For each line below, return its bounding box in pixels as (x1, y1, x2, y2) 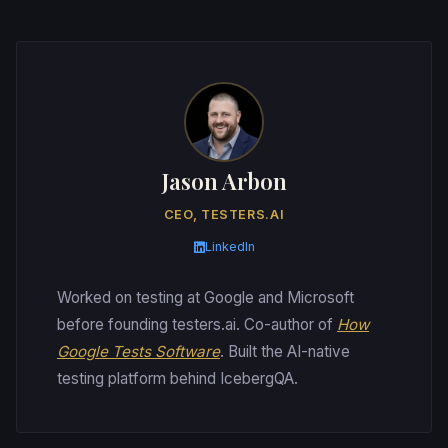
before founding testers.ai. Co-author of (57, 314, 337, 334)
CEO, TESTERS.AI (163, 206, 285, 222)
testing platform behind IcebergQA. (57, 368, 298, 388)
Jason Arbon (161, 165, 287, 196)
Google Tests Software (57, 341, 220, 361)
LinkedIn (204, 239, 255, 255)
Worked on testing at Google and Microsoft (57, 287, 354, 307)
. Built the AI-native (220, 341, 350, 361)
